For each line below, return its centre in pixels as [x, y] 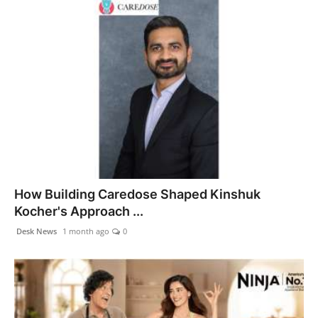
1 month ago [85, 231]
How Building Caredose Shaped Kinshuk [137, 194]
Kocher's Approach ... [79, 212]
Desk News [35, 231]
